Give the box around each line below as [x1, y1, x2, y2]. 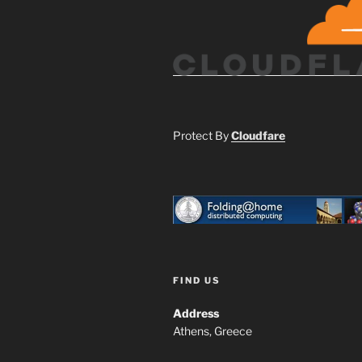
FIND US [173, 275, 221, 287]
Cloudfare [231, 128, 285, 142]
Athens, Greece [173, 324, 252, 339]
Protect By [173, 128, 231, 142]
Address [173, 306, 219, 321]
